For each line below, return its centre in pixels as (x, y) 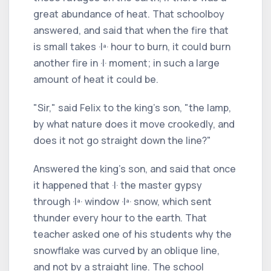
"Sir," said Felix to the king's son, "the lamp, (132, 107)
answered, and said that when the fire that (131, 30)
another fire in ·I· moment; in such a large (126, 63)
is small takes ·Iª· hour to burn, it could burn (132, 46)
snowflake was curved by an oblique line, (126, 250)
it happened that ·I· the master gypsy (118, 185)
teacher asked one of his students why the (132, 234)
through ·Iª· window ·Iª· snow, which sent (122, 201)
